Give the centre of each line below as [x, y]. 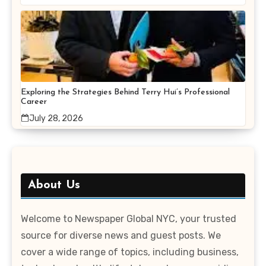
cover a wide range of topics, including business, [130, 252]
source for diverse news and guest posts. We [121, 235]
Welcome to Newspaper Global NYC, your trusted [129, 218]
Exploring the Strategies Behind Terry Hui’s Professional [125, 92]
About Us [54, 185]
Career [34, 102]
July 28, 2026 [56, 118]
